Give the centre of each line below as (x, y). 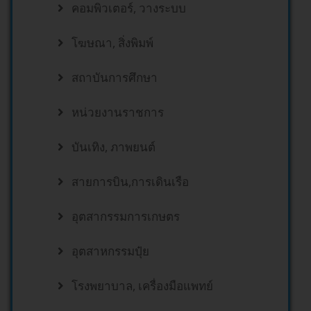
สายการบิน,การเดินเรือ (130, 182)
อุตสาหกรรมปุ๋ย (110, 251)
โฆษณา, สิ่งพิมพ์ (112, 43)
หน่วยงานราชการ (118, 112)
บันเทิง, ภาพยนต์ (114, 147)
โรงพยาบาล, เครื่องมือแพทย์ (142, 286)
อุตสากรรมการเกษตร (126, 217)
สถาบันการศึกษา (115, 78)
